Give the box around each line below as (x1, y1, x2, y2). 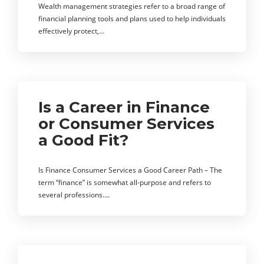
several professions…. (38, 190, 110, 200)
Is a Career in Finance (38, 98, 210, 117)
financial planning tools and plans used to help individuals (38, 14, 226, 24)
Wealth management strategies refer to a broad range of (38, 1, 225, 11)
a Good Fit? (38, 131, 128, 150)
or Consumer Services (38, 114, 214, 133)
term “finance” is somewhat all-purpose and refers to (38, 177, 211, 187)
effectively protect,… (38, 26, 104, 36)
